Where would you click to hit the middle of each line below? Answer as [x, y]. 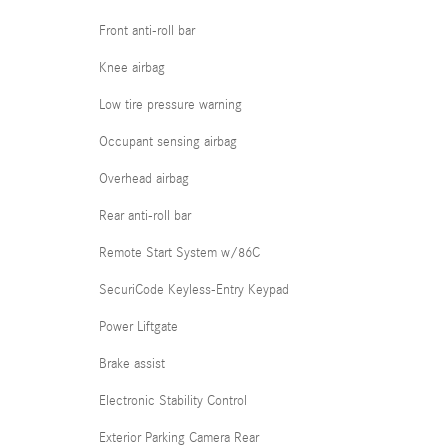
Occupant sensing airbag [168, 142]
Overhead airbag [144, 179]
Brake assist [132, 364]
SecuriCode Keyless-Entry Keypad [194, 290]
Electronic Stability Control [173, 401]
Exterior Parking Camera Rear [179, 438]
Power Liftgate [138, 327]
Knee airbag [132, 68]
